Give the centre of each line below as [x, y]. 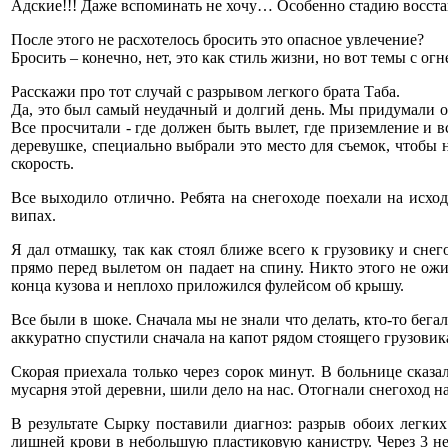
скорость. [42, 163]
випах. [33, 215]
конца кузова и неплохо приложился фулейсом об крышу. [207, 285]
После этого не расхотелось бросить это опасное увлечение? [217, 39]
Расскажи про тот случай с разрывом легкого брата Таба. [205, 91]
